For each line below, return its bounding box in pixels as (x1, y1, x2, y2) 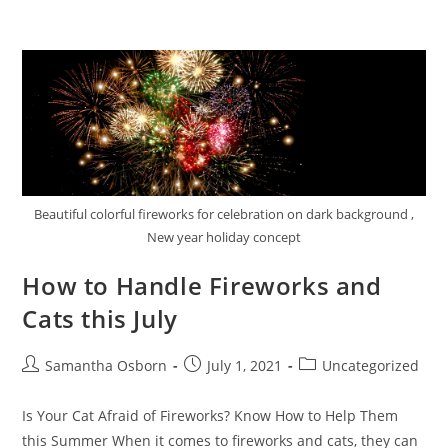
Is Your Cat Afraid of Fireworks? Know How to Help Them (22, 405, 399, 425)
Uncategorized (322, 355, 420, 375)
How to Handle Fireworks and (22, 268, 382, 302)
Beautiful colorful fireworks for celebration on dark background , (34, 204, 414, 223)
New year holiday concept (147, 227, 301, 246)
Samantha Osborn (45, 355, 168, 375)
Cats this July (22, 301, 178, 335)
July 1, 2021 (207, 355, 283, 375)
